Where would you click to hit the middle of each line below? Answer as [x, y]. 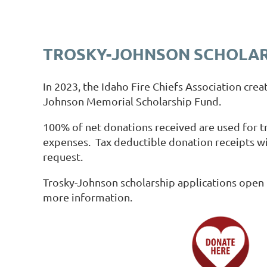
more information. [88, 197]
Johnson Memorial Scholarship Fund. [132, 101]
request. [63, 156]
